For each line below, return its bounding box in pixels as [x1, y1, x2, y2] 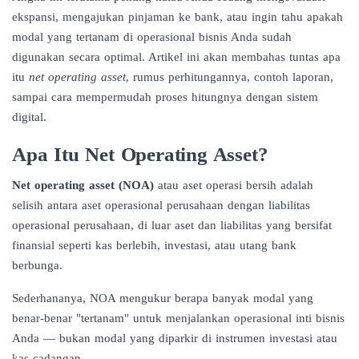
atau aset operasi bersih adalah [154, 178, 313, 192]
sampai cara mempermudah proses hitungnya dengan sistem [12, 90, 318, 103]
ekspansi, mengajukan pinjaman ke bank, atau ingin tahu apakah [12, 10, 343, 23]
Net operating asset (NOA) [12, 178, 154, 192]
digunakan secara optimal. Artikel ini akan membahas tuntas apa [12, 50, 341, 63]
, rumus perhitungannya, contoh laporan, [126, 70, 333, 83]
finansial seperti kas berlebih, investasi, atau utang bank [12, 238, 296, 252]
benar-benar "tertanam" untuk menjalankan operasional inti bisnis [12, 311, 345, 325]
